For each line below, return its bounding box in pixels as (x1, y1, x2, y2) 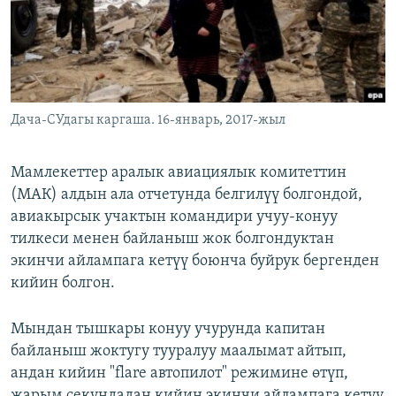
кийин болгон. (11, 275, 115, 293)
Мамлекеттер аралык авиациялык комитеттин (11, 164, 346, 182)
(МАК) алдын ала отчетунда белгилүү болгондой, (11, 187, 362, 204)
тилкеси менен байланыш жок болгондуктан (11, 231, 334, 248)
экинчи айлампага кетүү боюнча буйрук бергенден (11, 253, 379, 270)
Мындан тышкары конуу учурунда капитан (11, 321, 325, 339)
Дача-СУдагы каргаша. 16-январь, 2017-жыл (11, 113, 286, 128)
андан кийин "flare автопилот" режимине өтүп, (11, 365, 348, 383)
